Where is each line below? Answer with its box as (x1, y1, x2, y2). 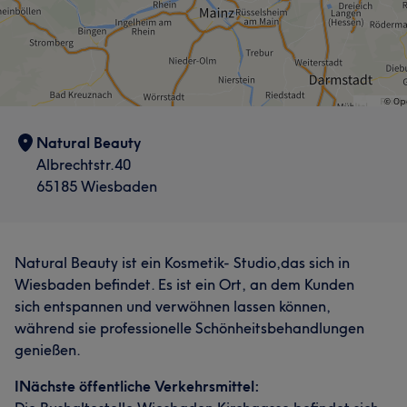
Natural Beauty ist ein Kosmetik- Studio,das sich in (15, 253, 350, 272)
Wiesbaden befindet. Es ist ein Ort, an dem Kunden (15, 275, 354, 293)
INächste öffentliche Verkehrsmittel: (15, 377, 260, 395)
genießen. (15, 341, 81, 359)
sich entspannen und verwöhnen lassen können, (15, 297, 331, 315)
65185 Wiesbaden (36, 177, 157, 195)
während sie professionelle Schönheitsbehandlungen (15, 319, 364, 337)
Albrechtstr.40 (36, 155, 131, 174)
